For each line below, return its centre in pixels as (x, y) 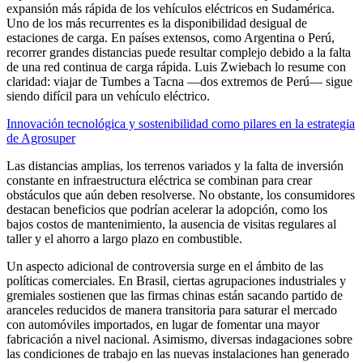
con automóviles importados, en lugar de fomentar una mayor (163, 324)
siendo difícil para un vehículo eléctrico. (108, 96)
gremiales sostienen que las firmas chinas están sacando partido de (175, 295)
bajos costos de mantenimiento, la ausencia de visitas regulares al (171, 224)
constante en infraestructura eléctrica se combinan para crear (159, 180)
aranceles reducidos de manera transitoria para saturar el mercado (172, 310)
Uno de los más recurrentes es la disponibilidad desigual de (157, 23)
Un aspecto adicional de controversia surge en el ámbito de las (165, 266)
